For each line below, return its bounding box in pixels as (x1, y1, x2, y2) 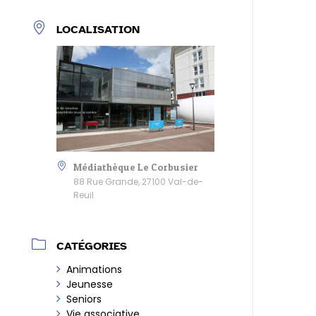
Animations (66, 262, 123, 276)
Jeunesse (66, 276, 114, 291)
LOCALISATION (56, 23, 140, 37)
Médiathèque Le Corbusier (73, 160, 199, 173)
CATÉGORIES (56, 238, 128, 253)
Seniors (66, 291, 102, 306)
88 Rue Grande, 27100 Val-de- (73, 175, 204, 188)
